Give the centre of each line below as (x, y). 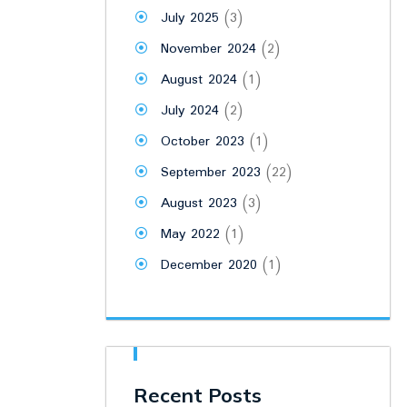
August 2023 (199, 204)
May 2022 (190, 235)
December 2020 (209, 266)
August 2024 (199, 80)
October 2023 (203, 142)
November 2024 (208, 50)
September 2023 (211, 173)
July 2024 (190, 111)
